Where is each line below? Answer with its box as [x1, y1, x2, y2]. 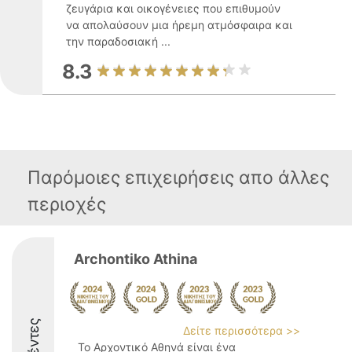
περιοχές [27, 193, 106, 215]
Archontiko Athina [74, 251, 197, 267]
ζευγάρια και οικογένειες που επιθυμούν [66, 2, 280, 15]
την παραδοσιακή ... [66, 35, 170, 48]
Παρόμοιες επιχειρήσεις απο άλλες [27, 167, 329, 189]
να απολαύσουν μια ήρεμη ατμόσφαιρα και [66, 18, 292, 31]
